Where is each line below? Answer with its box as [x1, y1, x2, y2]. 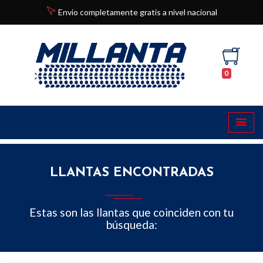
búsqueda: [106, 217, 157, 231]
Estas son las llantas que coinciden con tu [29, 205, 234, 219]
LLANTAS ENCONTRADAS [49, 166, 214, 180]
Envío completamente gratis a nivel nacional [56, 7, 217, 17]
